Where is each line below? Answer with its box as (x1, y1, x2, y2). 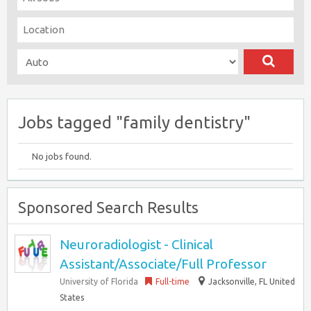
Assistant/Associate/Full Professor (60, 256, 267, 271)
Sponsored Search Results (18, 199, 199, 216)
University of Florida (60, 277, 138, 286)
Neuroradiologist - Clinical (60, 237, 213, 252)
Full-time (155, 277, 190, 286)
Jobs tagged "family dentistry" (18, 113, 251, 132)
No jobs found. (32, 151, 92, 161)
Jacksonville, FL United (208, 277, 295, 286)
